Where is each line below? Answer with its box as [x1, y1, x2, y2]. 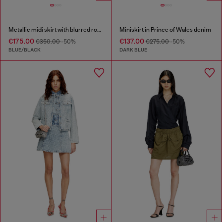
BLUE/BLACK [8, 47, 41, 54]
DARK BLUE [119, 47, 147, 54]
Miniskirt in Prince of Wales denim [119, 26, 211, 33]
